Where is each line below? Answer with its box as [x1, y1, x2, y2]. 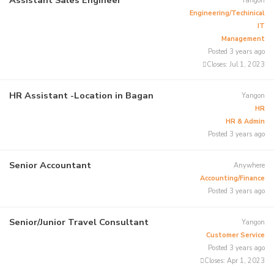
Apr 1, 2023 [225, 256, 265, 266]
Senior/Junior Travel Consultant [9, 216, 149, 229]
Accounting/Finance [200, 174, 265, 183]
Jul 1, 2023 [228, 59, 265, 69]
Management [221, 34, 265, 43]
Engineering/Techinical [190, 8, 265, 18]
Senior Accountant [9, 159, 91, 172]
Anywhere [234, 161, 265, 171]
